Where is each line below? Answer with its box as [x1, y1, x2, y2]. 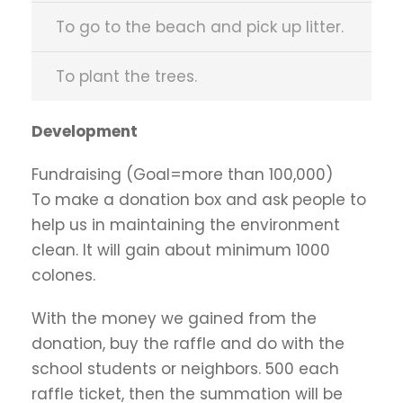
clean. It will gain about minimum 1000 [31, 239, 330, 261]
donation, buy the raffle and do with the [31, 333, 345, 354]
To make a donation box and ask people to [31, 189, 366, 210]
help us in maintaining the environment [31, 214, 340, 236]
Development [31, 121, 138, 142]
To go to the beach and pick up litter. [56, 16, 344, 38]
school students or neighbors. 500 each [31, 358, 339, 380]
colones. [31, 264, 95, 286]
